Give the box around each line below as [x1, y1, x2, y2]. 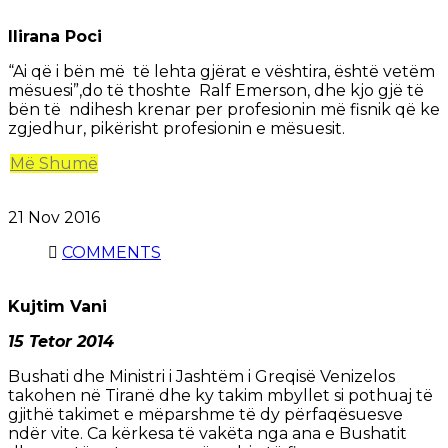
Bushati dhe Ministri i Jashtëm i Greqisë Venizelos [8, 367, 395, 387]
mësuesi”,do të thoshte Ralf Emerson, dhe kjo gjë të [8, 81, 424, 101]
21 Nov [8, 208, 64, 228]
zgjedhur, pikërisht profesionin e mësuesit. [8, 119, 345, 139]
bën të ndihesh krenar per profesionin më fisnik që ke [8, 100, 440, 120]
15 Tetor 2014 [8, 332, 114, 352]
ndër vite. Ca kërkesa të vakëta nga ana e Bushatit [8, 424, 407, 444]
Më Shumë [10, 154, 98, 174]
